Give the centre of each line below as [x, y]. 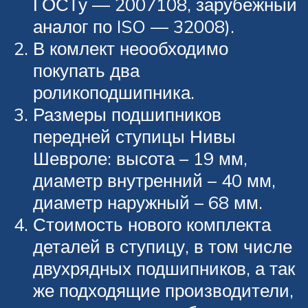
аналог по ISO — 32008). [134, 26]
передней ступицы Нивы [134, 136]
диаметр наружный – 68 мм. [148, 202]
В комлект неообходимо [131, 48]
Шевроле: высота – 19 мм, [140, 158]
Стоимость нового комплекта [152, 224]
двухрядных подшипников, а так [164, 268]
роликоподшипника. [114, 92]
